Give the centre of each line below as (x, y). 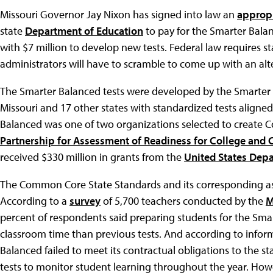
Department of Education (84, 30)
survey (85, 200)
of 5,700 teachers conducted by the (183, 200)
